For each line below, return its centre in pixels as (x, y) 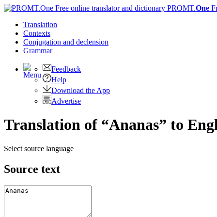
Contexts (37, 33)
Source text (32, 169)
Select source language (39, 148)
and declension (86, 42)
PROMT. (180, 8)
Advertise (66, 101)
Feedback (66, 69)
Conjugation (43, 42)
